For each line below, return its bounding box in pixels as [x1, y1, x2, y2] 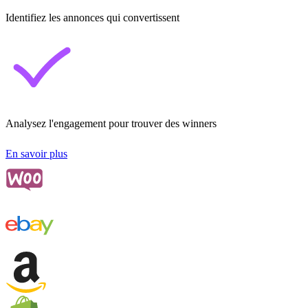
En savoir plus [5, 147, 67, 159]
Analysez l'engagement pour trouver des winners [5, 117, 217, 129]
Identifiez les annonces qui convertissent [5, 11, 179, 23]
